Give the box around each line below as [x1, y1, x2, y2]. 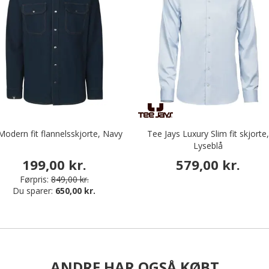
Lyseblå [193, 140, 223, 151]
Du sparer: [13, 185, 56, 197]
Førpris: [19, 174, 49, 186]
